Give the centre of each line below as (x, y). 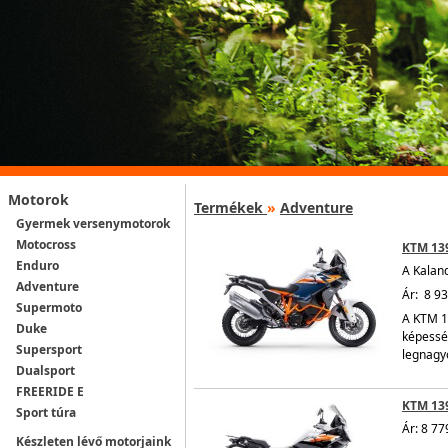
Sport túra (46, 412)
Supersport (49, 349)
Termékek (228, 208)
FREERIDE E (50, 391)
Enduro (37, 265)
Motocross (46, 244)
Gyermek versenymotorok (93, 223)
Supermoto (49, 307)
